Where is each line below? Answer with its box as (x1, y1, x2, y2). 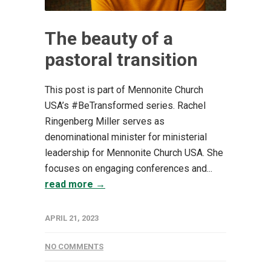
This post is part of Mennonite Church (45, 83, 203, 96)
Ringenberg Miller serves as (45, 115, 165, 127)
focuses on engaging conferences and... (45, 162, 212, 174)
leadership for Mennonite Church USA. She (45, 146, 223, 158)
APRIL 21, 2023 (45, 213, 99, 223)
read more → (45, 178, 105, 190)
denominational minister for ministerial (45, 131, 207, 143)
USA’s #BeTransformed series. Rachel (45, 99, 206, 111)
